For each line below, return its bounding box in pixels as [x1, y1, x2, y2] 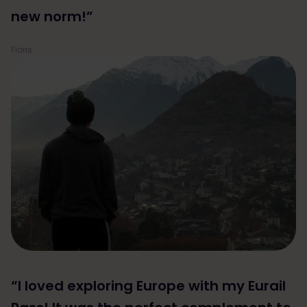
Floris [11, 43, 32, 56]
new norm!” [11, 6, 93, 26]
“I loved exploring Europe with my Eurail [11, 275, 286, 295]
